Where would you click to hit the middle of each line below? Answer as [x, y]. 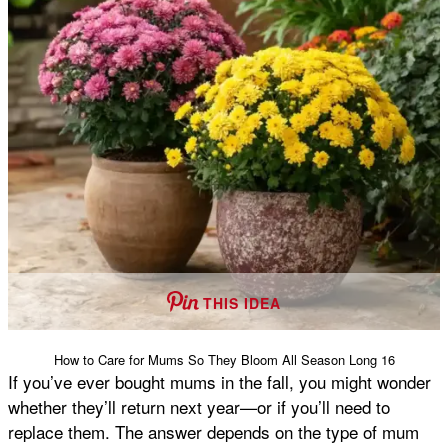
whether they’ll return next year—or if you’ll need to [199, 407]
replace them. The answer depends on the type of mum [213, 432]
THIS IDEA [242, 303]
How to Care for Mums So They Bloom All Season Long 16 [224, 360]
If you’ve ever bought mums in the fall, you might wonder [219, 382]
